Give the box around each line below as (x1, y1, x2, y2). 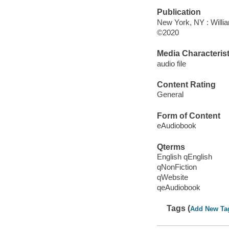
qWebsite (156, 173, 188, 182)
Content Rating (156, 80, 216, 89)
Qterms (156, 142, 185, 151)
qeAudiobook (156, 183, 200, 192)
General (156, 90, 184, 99)
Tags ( (167, 204, 191, 213)
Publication (156, 8, 201, 17)
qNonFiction (156, 163, 197, 172)
